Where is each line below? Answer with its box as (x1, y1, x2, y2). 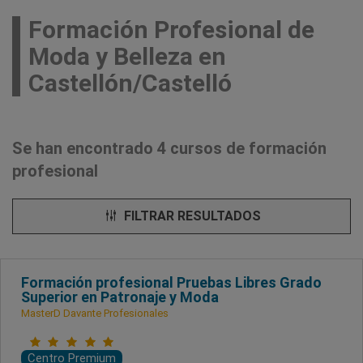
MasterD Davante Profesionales (21, 306, 169, 319)
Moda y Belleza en (28, 41, 226, 70)
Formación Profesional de (28, 15, 314, 44)
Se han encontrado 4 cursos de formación (12, 138, 327, 158)
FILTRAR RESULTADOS (120, 207, 261, 224)
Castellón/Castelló (28, 68, 232, 97)
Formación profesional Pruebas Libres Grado (21, 273, 322, 291)
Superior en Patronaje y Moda (21, 288, 219, 305)
